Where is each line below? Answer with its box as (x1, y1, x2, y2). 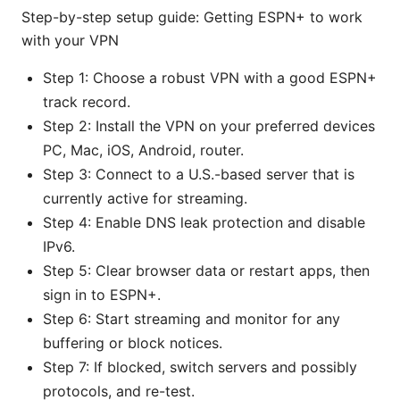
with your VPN (21, 31, 119, 50)
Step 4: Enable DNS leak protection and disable (43, 213, 365, 232)
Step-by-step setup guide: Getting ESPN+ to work (21, 8, 362, 27)
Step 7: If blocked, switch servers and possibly (43, 358, 357, 377)
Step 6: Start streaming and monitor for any (43, 310, 340, 329)
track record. (43, 93, 130, 112)
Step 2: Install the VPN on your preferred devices (43, 117, 375, 136)
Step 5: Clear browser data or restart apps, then (43, 262, 370, 280)
